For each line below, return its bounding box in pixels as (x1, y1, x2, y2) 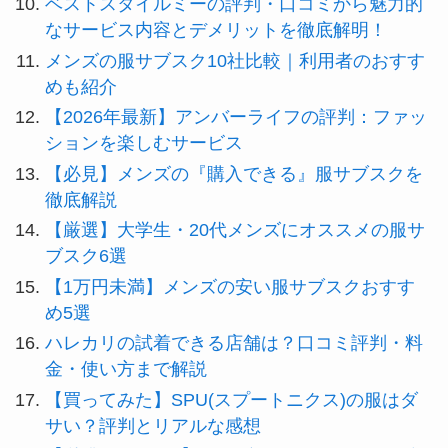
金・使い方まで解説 (44, 359, 207, 380)
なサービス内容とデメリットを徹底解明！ (44, 20, 387, 41)
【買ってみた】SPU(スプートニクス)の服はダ (44, 389, 418, 410)
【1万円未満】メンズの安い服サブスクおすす (44, 276, 415, 297)
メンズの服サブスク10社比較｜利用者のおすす (44, 50, 425, 71)
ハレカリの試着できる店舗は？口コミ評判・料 (44, 333, 423, 354)
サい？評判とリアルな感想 (44, 415, 261, 436)
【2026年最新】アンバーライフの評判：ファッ (44, 107, 427, 128)
